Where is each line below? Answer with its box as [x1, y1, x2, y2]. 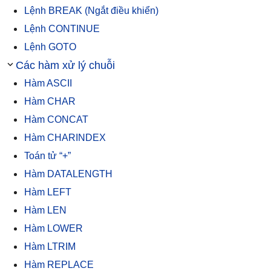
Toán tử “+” [24, 150, 71, 161]
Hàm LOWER [24, 223, 83, 233]
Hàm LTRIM [24, 241, 76, 252]
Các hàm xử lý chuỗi [16, 59, 115, 71]
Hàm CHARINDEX [24, 132, 106, 143]
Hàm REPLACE [24, 259, 94, 270]
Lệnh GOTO [24, 41, 76, 52]
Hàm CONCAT [24, 114, 88, 125]
